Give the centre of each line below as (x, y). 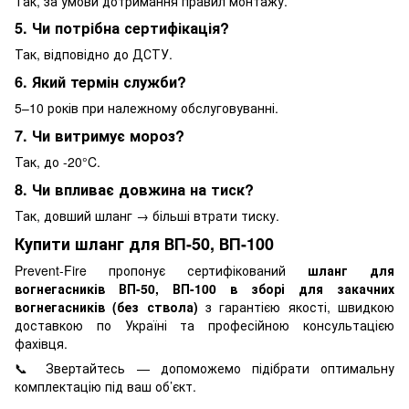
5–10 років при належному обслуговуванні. (147, 108)
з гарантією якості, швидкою (296, 307)
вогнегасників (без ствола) (106, 307)
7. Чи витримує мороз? (100, 135)
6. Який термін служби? (100, 82)
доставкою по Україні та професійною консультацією (204, 325)
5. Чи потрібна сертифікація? (122, 28)
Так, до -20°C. (58, 161)
